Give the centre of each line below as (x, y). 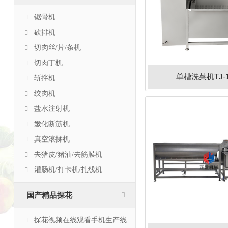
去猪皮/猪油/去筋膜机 (68, 154)
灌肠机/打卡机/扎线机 (68, 170)
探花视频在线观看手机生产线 (80, 220)
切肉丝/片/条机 (57, 48)
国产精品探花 (49, 195)
